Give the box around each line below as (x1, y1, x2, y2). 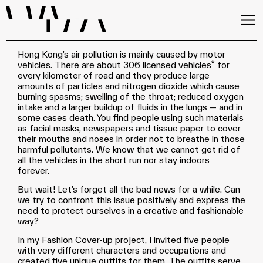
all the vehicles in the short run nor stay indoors (18, 154, 210, 166)
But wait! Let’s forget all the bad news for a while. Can (18, 184, 240, 195)
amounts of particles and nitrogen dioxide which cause (18, 80, 240, 92)
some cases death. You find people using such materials (18, 112, 244, 123)
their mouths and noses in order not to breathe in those (18, 133, 245, 144)
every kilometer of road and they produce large (18, 70, 210, 81)
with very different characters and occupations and (18, 245, 226, 256)
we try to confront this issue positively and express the (18, 194, 245, 205)
